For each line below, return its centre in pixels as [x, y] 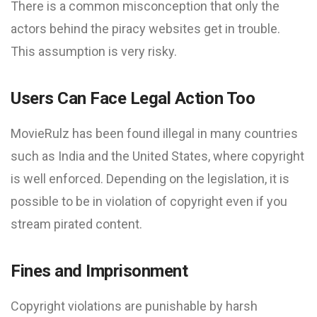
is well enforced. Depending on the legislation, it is [150, 179]
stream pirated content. [76, 224]
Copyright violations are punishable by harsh [134, 306]
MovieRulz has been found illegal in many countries [154, 133]
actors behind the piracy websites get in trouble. [145, 29]
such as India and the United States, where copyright [157, 156]
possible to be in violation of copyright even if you [149, 201]
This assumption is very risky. [94, 51]
